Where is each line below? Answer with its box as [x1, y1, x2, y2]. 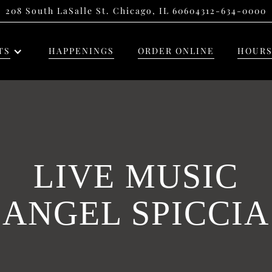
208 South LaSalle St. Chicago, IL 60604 [5, 5, 201, 16]
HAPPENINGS [49, 45, 115, 56]
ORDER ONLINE [137, 45, 214, 56]
